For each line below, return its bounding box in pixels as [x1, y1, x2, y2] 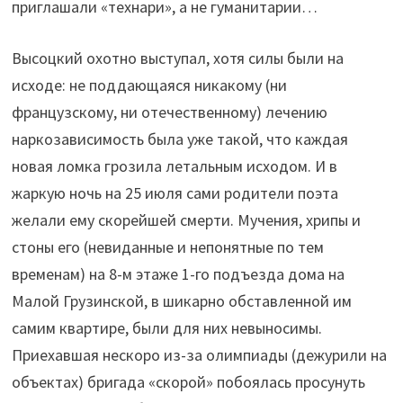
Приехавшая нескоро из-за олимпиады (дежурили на [11, 345, 387, 366]
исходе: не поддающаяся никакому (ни [11, 75, 287, 96]
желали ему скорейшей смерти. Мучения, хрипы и [11, 210, 361, 231]
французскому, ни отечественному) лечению [11, 102, 327, 123]
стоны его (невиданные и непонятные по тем [11, 237, 324, 258]
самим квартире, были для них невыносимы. [11, 318, 322, 339]
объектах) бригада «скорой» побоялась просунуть [11, 372, 365, 393]
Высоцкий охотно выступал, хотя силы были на [11, 48, 344, 69]
